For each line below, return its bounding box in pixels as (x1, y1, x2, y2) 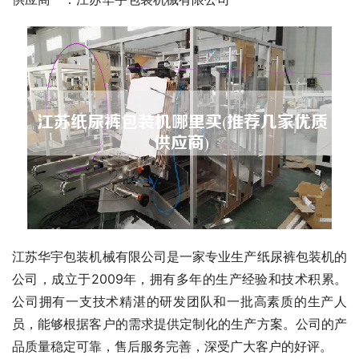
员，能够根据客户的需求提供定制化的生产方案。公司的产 (12, 315, 347, 332)
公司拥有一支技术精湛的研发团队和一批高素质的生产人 (12, 292, 347, 309)
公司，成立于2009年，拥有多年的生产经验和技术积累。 (12, 270, 347, 287)
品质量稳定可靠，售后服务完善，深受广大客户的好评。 (12, 337, 333, 354)
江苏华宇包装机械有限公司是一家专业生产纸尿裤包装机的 (12, 248, 347, 264)
